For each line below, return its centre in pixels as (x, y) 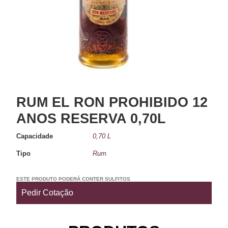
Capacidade (35, 136)
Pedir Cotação (48, 192)
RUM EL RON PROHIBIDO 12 (112, 102)
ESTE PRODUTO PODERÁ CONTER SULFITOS (74, 179)
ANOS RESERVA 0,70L (91, 118)
